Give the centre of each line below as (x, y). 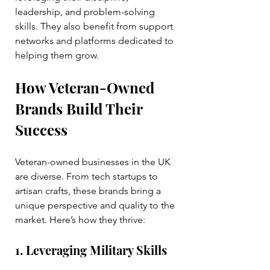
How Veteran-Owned (86, 88)
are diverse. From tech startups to (88, 177)
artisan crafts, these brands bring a (89, 191)
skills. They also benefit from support (95, 27)
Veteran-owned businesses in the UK (94, 162)
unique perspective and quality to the (96, 206)
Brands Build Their (80, 109)
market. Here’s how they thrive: (80, 220)
